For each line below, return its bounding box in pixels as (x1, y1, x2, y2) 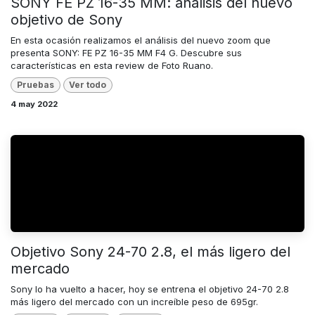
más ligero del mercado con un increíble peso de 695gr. (11, 295, 258, 307)
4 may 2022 (11, 98, 58, 109)
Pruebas (16, 79, 54, 90)
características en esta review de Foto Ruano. (11, 59, 213, 71)
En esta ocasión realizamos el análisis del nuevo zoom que (11, 34, 271, 46)
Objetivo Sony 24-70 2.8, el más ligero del (11, 243, 290, 260)
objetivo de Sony (11, 11, 122, 28)
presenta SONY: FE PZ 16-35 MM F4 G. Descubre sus (11, 46, 242, 58)
